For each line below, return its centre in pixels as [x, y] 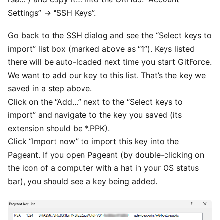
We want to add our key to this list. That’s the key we [107, 75]
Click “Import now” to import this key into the [93, 141]
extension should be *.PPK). [59, 128]
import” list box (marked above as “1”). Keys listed [101, 48]
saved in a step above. [50, 88]
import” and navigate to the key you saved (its [95, 115]
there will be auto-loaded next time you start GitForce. [110, 62]
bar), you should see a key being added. [82, 181]
